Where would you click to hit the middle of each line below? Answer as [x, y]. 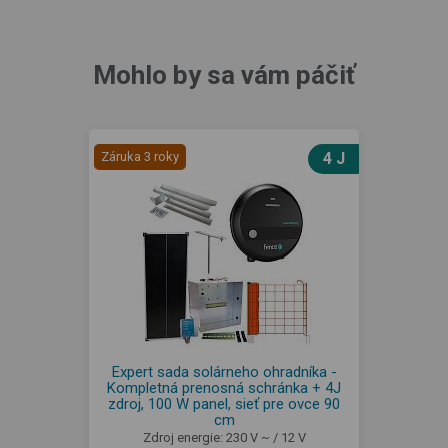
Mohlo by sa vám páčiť [224, 75]
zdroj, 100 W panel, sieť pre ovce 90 [224, 404]
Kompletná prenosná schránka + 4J [224, 388]
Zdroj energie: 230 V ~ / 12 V [224, 437]
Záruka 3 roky [140, 156]
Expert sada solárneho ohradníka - [224, 372]
